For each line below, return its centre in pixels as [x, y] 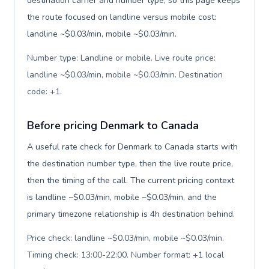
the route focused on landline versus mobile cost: [122, 17]
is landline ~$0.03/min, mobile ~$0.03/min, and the [122, 197]
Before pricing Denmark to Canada [113, 125]
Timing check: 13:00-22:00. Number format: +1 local [125, 255]
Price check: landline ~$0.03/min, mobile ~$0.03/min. [125, 238]
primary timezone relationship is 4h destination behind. [131, 214]
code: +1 [44, 92]
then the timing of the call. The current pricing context [131, 180]
